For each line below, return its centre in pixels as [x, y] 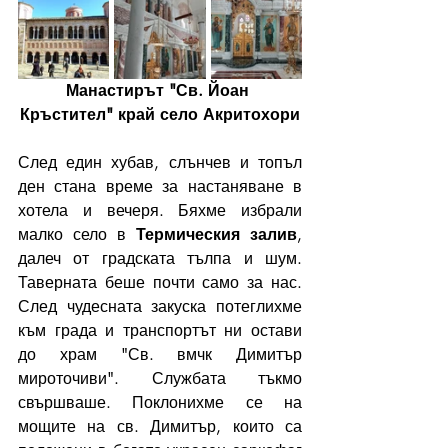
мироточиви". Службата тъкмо [160, 378]
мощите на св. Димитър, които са [160, 426]
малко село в [77, 234]
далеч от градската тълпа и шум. [160, 258]
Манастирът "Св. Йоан [160, 90]
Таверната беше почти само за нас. [160, 282]
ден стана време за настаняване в [160, 186]
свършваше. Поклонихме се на [160, 402]
